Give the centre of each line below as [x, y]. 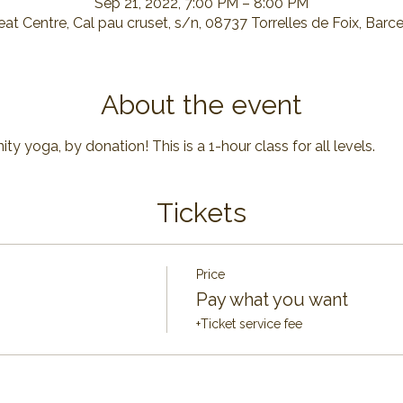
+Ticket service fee [249, 324]
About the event [201, 105]
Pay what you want [272, 300]
